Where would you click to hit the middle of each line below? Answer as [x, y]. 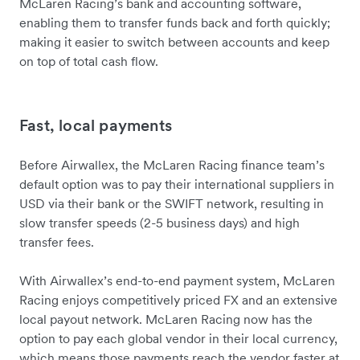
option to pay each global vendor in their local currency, [178, 339]
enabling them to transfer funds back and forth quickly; [175, 23]
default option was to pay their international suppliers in [177, 184]
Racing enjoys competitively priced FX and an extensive [178, 300]
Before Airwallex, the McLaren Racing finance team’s [172, 165]
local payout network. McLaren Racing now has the [166, 319]
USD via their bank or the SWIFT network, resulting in [172, 204]
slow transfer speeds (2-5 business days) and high [160, 223]
